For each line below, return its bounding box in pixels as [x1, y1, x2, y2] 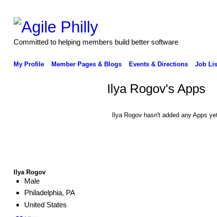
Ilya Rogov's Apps [107, 81, 205, 96]
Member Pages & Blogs [51, 60, 122, 68]
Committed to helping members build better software [13, 37, 178, 46]
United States [24, 201, 67, 209]
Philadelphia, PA [24, 188, 75, 197]
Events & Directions [128, 60, 188, 68]
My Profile [13, 60, 44, 68]
